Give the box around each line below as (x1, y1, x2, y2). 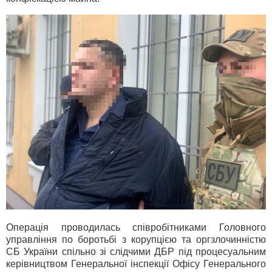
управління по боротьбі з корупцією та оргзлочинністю (6, 234, 266, 245)
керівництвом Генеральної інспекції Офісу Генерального (6, 259, 266, 270)
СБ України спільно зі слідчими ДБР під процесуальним (6, 246, 266, 257)
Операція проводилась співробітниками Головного (6, 222, 266, 233)
